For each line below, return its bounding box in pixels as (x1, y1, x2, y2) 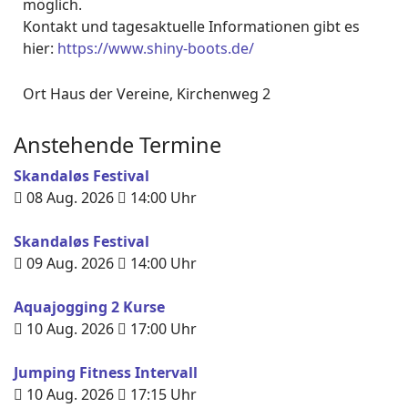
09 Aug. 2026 (26, 253, 114, 273)
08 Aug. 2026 (26, 188, 114, 208)
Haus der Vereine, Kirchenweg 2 (50, 84, 270, 104)
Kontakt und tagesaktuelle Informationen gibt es (23, 16, 360, 36)
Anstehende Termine (14, 130, 221, 159)
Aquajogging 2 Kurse (14, 297, 165, 317)
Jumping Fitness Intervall (14, 362, 198, 382)
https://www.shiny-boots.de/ (57, 38, 254, 58)
